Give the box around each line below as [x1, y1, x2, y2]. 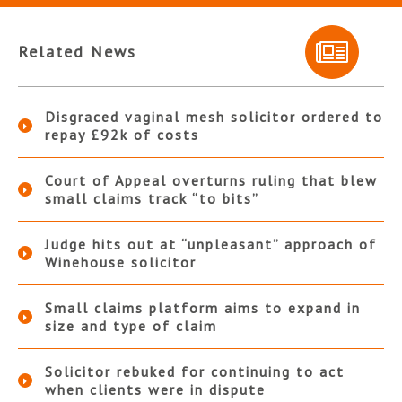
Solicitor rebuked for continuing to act [45, 363, 345, 381]
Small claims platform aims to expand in [45, 299, 361, 318]
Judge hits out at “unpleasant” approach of [45, 235, 377, 254]
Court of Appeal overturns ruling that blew [45, 171, 378, 190]
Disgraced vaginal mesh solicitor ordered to [45, 108, 383, 127]
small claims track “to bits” [45, 189, 259, 208]
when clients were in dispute [45, 380, 266, 399]
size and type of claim [45, 317, 217, 336]
